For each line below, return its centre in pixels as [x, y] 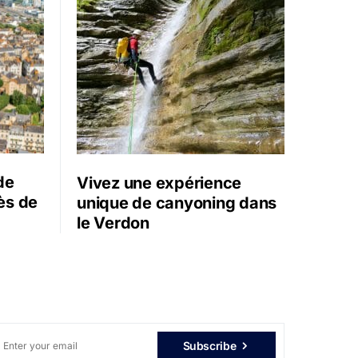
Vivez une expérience [159, 183]
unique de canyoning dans [177, 203]
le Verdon [113, 223]
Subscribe [209, 345]
